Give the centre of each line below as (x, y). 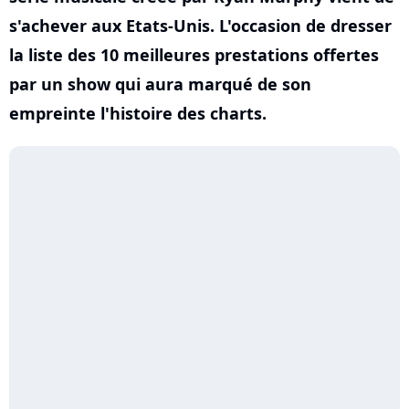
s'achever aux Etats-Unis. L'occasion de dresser (200, 26)
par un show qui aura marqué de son (160, 84)
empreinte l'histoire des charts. (138, 113)
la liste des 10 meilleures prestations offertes (194, 55)
